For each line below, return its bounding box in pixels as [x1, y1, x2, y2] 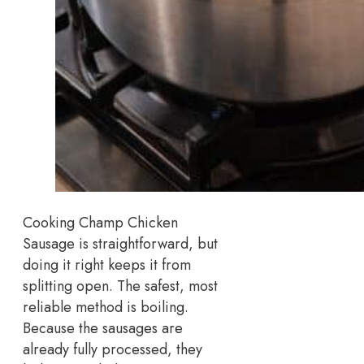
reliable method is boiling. [23, 296, 188, 318]
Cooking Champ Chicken [23, 211, 178, 233]
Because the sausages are [23, 317, 183, 339]
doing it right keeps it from [23, 253, 191, 275]
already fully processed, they [23, 338, 202, 360]
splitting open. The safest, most [23, 275, 218, 297]
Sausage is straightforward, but [23, 232, 218, 254]
